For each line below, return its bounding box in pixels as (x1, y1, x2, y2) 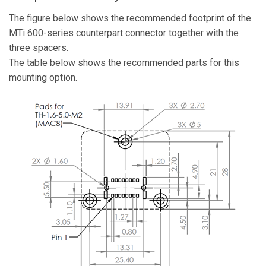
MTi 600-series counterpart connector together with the (9, 27, 239, 39)
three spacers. (9, 42, 68, 53)
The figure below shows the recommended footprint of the (9, 12, 251, 24)
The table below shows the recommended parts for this (9, 57, 239, 68)
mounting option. (9, 72, 77, 83)
